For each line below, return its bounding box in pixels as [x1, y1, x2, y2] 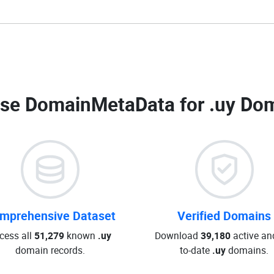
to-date [180, 243, 212, 257]
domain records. [15, 243, 85, 257]
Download [155, 229, 201, 242]
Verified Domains [177, 207, 271, 224]
